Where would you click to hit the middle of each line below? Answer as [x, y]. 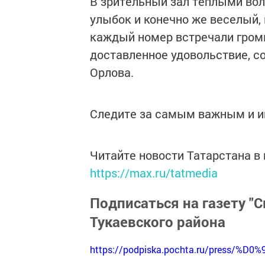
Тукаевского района [158, 222]
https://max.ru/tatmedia [154, 173]
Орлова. [112, 72]
